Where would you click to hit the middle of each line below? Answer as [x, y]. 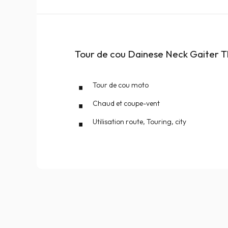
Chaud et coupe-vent [126, 103]
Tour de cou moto [121, 85]
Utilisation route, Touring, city [139, 121]
